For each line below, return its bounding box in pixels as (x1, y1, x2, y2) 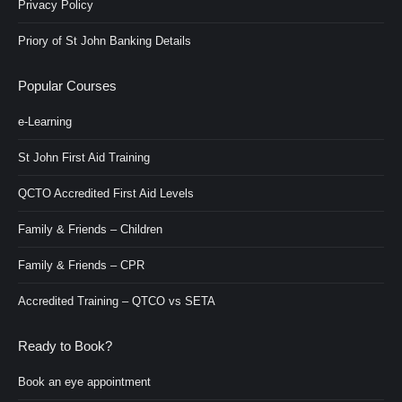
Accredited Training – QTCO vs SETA (18, 294, 215, 309)
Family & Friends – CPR (18, 258, 144, 273)
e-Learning (18, 115, 72, 129)
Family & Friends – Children (18, 223, 162, 237)
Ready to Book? (18, 338, 112, 354)
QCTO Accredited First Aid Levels (18, 187, 194, 201)
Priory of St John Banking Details (18, 34, 191, 48)
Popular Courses (18, 78, 117, 94)
